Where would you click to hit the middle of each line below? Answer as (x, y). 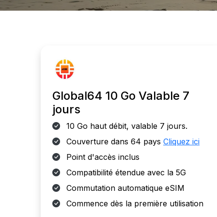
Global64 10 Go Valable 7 (121, 96)
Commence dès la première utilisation (134, 203)
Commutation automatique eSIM (124, 188)
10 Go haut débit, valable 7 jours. (126, 126)
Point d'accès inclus (102, 157)
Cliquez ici (181, 141)
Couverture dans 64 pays (114, 141)
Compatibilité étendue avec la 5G (125, 172)
